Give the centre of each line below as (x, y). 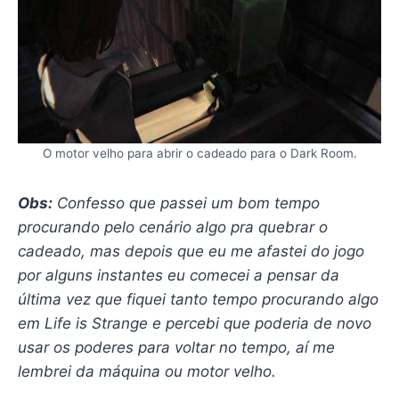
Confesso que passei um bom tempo (186, 203)
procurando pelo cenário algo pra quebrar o (172, 227)
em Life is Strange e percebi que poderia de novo (194, 323)
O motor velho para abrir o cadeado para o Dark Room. (199, 153)
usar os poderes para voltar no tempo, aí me (176, 347)
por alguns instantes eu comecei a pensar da (178, 275)
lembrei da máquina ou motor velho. (147, 371)
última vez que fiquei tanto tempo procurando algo (198, 299)
